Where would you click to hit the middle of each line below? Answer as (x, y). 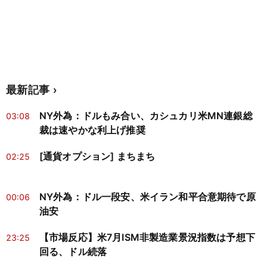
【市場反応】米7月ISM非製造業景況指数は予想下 (147, 237)
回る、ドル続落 (73, 252)
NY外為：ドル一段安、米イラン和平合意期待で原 (148, 197)
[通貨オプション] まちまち (97, 156)
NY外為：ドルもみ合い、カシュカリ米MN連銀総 (146, 116)
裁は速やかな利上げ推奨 (92, 130)
